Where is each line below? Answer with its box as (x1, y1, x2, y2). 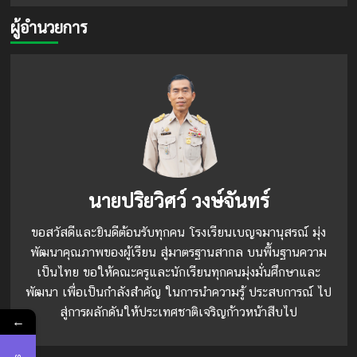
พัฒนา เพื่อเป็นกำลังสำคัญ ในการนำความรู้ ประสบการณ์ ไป (25, 284, 331, 300)
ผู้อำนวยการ (10, 17, 88, 38)
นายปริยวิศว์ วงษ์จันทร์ (88, 187, 269, 214)
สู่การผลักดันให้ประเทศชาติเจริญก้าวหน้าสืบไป (60, 304, 297, 320)
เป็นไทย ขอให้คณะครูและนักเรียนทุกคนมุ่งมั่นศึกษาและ (37, 265, 320, 280)
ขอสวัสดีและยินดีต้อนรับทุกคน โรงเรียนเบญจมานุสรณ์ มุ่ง (31, 225, 326, 241)
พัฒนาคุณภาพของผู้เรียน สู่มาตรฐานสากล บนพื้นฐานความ (30, 245, 327, 261)
